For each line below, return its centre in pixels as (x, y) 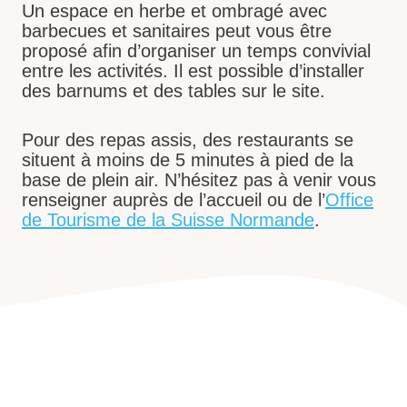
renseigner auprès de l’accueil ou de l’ (174, 199)
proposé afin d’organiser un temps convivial (196, 50)
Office (349, 199)
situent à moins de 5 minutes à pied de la (188, 159)
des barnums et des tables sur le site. (174, 90)
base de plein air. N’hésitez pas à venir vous (199, 179)
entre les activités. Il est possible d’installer (193, 70)
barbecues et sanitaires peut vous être (177, 30)
